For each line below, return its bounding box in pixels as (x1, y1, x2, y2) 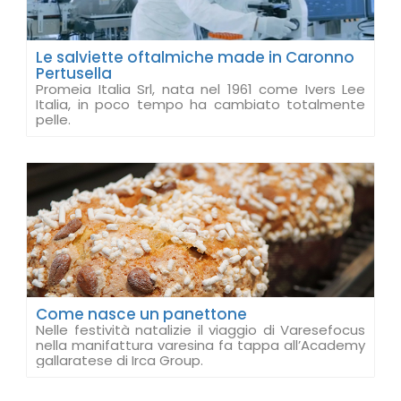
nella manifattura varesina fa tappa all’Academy (36, 336, 365, 354)
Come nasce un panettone (36, 303, 247, 325)
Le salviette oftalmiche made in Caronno (36, 47, 354, 68)
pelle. (36, 110, 71, 129)
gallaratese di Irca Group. (36, 351, 203, 370)
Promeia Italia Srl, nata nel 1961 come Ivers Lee (36, 80, 365, 98)
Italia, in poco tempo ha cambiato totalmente (36, 95, 365, 114)
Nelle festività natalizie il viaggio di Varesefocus (36, 320, 365, 339)
